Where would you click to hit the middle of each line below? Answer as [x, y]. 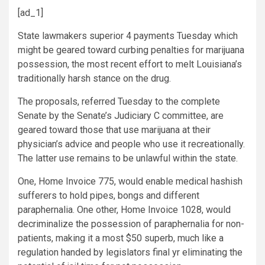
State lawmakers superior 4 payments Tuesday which [128, 36]
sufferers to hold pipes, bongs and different [109, 196]
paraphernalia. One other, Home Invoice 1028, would [124, 210]
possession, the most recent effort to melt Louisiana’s [130, 64]
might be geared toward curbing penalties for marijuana [131, 50]
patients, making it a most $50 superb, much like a [121, 238]
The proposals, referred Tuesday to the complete [119, 102]
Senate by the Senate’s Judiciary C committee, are [121, 116]
